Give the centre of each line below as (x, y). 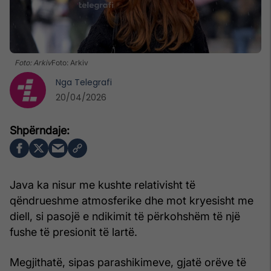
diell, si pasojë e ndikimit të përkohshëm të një (125, 216)
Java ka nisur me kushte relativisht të (103, 184)
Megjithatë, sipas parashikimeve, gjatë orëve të (128, 262)
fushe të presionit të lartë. (73, 232)
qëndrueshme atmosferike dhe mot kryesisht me (132, 200)
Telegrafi (93, 82)
